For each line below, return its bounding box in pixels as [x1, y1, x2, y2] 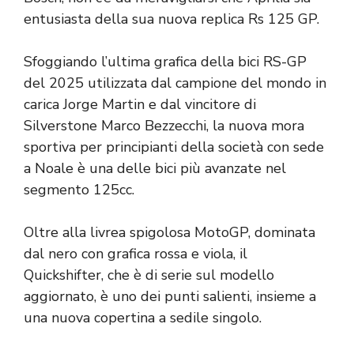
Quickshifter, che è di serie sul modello [24, 265, 274, 284]
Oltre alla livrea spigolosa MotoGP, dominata [24, 222, 315, 242]
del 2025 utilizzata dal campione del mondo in [24, 73, 326, 92]
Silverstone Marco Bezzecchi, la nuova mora [24, 115, 304, 135]
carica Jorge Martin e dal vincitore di [24, 94, 256, 114]
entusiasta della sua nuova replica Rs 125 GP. [24, 9, 319, 28]
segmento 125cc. [24, 179, 134, 199]
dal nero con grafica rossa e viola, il [24, 243, 247, 263]
